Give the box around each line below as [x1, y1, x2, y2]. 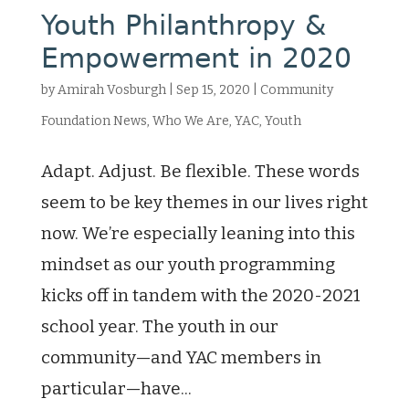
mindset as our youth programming [40, 254, 335, 275]
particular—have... [40, 378, 192, 399]
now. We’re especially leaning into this [40, 223, 355, 244]
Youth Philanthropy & [40, 9, 326, 41]
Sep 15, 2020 [175, 82, 250, 98]
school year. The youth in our [40, 316, 278, 337]
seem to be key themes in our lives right [40, 192, 368, 213]
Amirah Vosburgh [57, 82, 166, 98]
